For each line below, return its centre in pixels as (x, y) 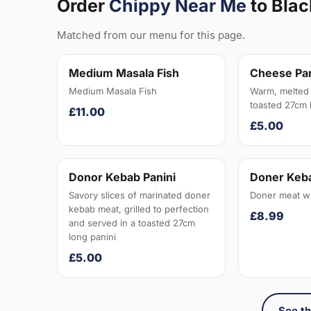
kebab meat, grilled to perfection (139, 209)
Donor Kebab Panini (122, 177)
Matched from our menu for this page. (151, 35)
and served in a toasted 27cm (132, 223)
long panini (92, 237)
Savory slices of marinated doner (140, 195)
